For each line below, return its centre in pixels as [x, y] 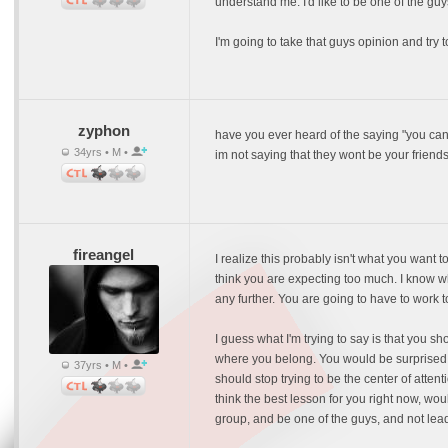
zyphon [103, 130]
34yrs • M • [100, 152]
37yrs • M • [100, 365]
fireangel [103, 254]
